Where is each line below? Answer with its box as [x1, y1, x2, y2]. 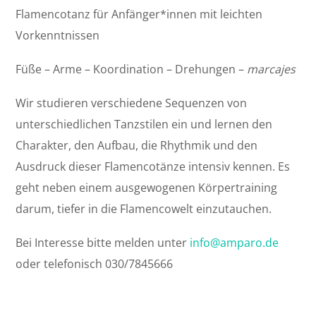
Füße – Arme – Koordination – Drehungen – [16, 61, 248, 77]
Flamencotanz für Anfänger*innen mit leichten [16, 6, 263, 22]
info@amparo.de [190, 234, 279, 250]
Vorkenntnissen [16, 27, 100, 43]
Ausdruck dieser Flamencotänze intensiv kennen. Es [16, 158, 291, 174]
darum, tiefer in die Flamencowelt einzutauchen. [16, 200, 272, 217]
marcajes [247, 61, 296, 77]
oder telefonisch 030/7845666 [16, 255, 174, 272]
